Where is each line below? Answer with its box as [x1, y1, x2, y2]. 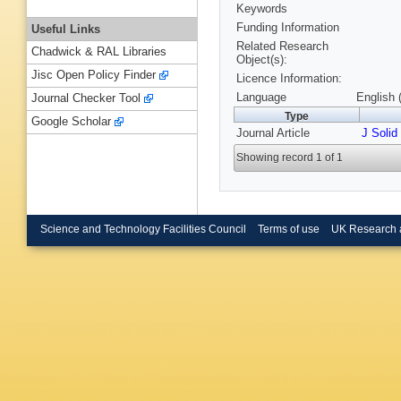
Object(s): [236, 53, 287, 67]
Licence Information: [236, 72, 342, 86]
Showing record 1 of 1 [236, 151, 344, 165]
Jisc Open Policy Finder [31, 68, 156, 82]
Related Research [236, 39, 328, 54]
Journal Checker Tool [31, 91, 141, 106]
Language [236, 90, 286, 105]
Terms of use [257, 223, 320, 235]
